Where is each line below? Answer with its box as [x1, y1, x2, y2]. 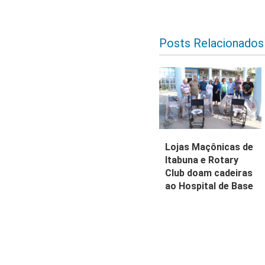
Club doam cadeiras [165, 167, 253, 179]
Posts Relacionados [159, 36, 264, 51]
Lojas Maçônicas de [165, 141, 254, 153]
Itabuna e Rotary [165, 154, 239, 166]
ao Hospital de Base [165, 180, 254, 192]
